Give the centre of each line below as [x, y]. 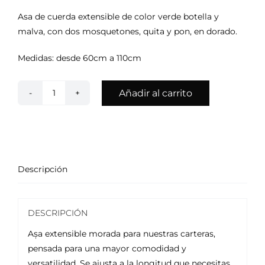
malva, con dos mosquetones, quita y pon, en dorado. [127, 31]
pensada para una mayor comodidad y [107, 249]
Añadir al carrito [156, 93]
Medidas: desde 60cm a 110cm [80, 58]
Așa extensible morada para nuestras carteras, [121, 234]
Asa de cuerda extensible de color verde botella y [118, 16]
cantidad [71, 158]
